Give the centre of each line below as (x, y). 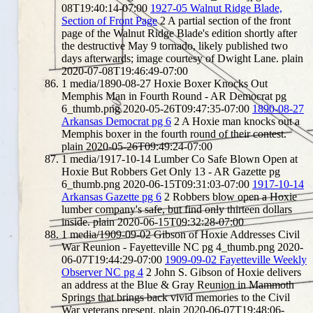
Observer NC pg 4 (102, 272)
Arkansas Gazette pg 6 (111, 196)
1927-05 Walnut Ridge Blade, (216, 8)
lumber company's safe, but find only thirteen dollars (177, 209)
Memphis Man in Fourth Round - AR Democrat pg (174, 96)
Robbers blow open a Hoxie (235, 196)
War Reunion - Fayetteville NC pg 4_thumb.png (168, 247)
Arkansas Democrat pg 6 (116, 121)
